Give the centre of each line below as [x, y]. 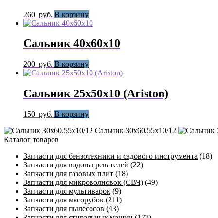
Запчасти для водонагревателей [76, 165]
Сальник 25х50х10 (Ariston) [96, 94]
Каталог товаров [31, 140]
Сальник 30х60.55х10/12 [136, 131]
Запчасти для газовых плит [68, 174]
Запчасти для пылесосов [64, 209]
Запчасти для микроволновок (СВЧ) [83, 182]
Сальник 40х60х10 [72, 44]
